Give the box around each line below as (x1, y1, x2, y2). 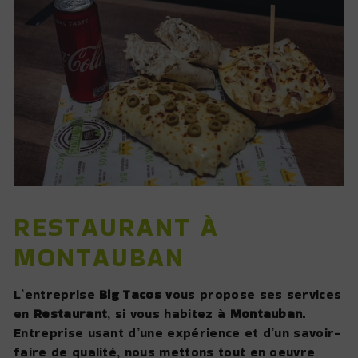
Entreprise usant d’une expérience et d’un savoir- (14, 323, 342, 342)
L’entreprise (14, 284, 100, 304)
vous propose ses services (161, 284, 342, 304)
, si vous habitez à (107, 304, 230, 323)
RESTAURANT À (14, 208, 219, 245)
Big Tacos (99, 284, 162, 304)
